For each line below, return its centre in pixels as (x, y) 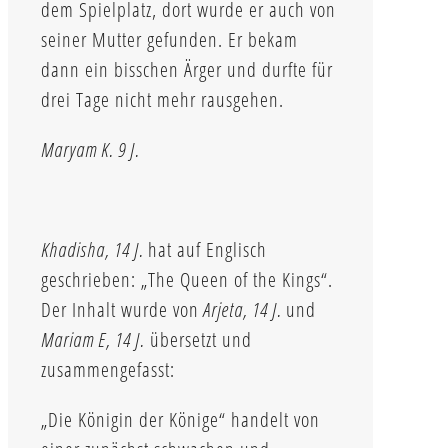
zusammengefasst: (108, 369)
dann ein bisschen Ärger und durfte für (187, 69)
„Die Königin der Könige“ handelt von (180, 419)
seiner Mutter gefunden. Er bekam (169, 39)
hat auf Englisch (207, 249)
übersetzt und (198, 339)
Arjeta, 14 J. (242, 309)
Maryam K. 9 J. (90, 149)
